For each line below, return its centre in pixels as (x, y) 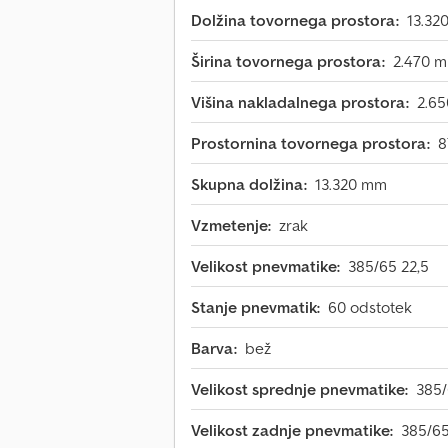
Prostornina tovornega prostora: (310, 143)
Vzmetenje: (231, 225)
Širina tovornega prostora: (288, 61)
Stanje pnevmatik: (255, 307)
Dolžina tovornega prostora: (295, 20)
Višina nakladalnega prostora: (300, 102)
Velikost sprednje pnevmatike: (299, 389)
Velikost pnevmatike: (265, 266)
